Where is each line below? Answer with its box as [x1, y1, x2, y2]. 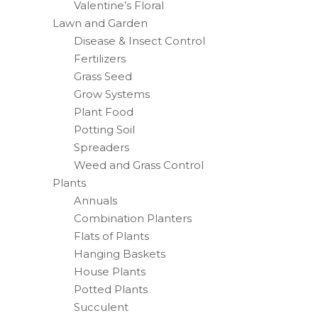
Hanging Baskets [74, 247, 165, 261]
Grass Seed [74, 70, 132, 83]
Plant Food [74, 105, 133, 119]
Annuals [74, 194, 117, 207]
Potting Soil [74, 123, 135, 136]
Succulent [74, 300, 128, 314]
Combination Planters [74, 212, 192, 225]
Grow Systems [74, 87, 150, 101]
